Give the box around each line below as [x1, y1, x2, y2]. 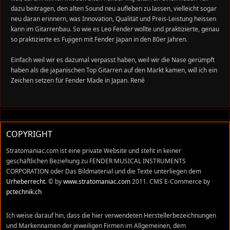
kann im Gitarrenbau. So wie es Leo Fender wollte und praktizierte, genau [11, 25, 219, 33]
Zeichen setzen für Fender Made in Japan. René [11, 76, 145, 85]
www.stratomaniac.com [63, 177, 130, 186]
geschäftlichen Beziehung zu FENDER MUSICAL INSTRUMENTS [6, 157, 186, 165]
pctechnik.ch [6, 187, 42, 196]
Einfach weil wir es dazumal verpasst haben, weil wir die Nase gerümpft [11, 55, 215, 64]
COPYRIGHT [6, 128, 52, 140]
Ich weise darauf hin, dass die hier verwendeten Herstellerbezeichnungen [6, 211, 216, 220]
